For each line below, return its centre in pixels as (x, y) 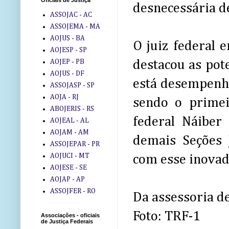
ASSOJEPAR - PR (75, 144)
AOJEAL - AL (69, 120)
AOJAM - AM (69, 132)
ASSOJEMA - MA (75, 26)
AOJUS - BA (67, 38)
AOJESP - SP (68, 50)
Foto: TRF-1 (167, 217)
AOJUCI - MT (70, 156)
